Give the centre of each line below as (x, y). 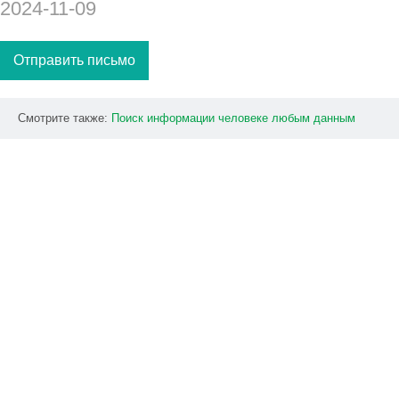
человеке (243, 118)
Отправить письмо (74, 60)
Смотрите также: (65, 118)
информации (181, 118)
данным (334, 118)
